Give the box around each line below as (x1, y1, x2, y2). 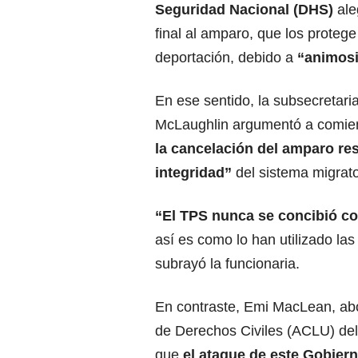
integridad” (155, 165, 232, 181)
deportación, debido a (155, 50, 293, 66)
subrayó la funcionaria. (155, 256, 300, 272)
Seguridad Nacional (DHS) (155, 2, 333, 18)
